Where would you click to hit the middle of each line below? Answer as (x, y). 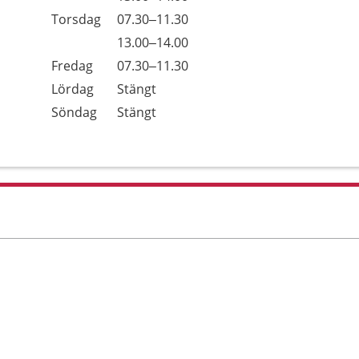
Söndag (74, 112)
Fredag (72, 66)
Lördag (73, 89)
